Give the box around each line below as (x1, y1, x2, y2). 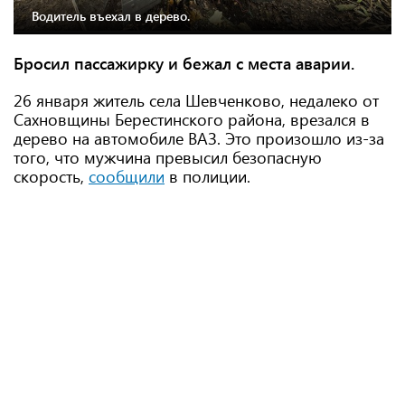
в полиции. (165, 165, 250, 187)
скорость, (14, 165, 89, 187)
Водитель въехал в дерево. (32, 7, 190, 25)
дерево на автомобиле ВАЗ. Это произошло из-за (14, 127, 384, 149)
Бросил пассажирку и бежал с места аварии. (14, 52, 354, 74)
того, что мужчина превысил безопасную (14, 146, 322, 168)
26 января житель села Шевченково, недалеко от (14, 89, 379, 111)
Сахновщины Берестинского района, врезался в (14, 108, 370, 130)
